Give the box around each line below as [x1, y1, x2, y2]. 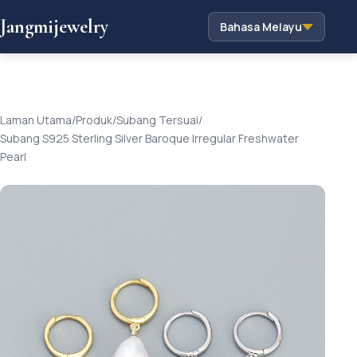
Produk [76, 112, 112, 127]
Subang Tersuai [116, 112, 198, 127]
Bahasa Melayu [220, 19, 302, 34]
